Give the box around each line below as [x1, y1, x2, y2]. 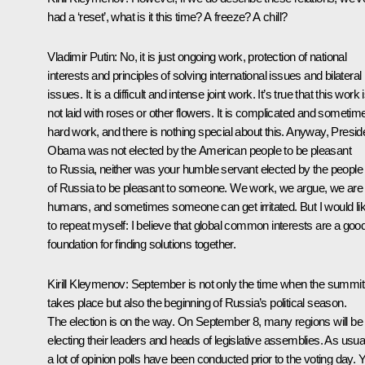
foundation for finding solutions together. [47, 236, 236, 251]
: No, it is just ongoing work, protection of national [114, 49, 347, 64]
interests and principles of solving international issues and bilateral [47, 68, 362, 82]
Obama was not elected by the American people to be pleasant [47, 143, 351, 157]
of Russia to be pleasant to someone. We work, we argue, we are [47, 180, 363, 195]
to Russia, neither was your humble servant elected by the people [47, 161, 363, 176]
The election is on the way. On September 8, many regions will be [47, 314, 363, 328]
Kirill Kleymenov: [47, 276, 129, 291]
